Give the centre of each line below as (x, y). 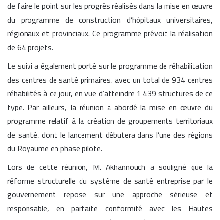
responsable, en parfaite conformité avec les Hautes (110, 208)
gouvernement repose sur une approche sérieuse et (110, 194)
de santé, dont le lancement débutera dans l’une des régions (110, 135)
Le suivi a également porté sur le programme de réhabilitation (110, 66)
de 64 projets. (30, 47)
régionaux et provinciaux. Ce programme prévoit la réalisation (110, 33)
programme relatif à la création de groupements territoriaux (110, 121)
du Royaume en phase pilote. (55, 148)
